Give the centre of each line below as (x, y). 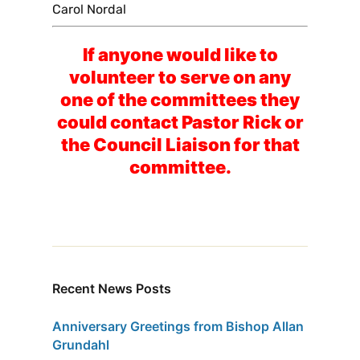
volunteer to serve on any (180, 77)
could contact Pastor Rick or (180, 122)
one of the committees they (180, 99)
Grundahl (81, 344)
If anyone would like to (180, 54)
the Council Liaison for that (180, 144)
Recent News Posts (112, 288)
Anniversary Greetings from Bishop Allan (178, 326)
